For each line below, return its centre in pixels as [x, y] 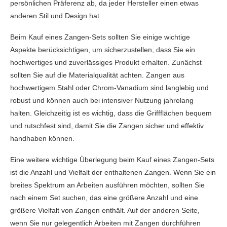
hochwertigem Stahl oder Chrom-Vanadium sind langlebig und [109, 88]
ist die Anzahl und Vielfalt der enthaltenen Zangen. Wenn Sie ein [113, 172]
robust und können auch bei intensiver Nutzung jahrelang [102, 100]
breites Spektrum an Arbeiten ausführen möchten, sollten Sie [107, 185]
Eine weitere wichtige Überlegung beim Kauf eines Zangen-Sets [112, 160]
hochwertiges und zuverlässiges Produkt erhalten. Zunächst [106, 62]
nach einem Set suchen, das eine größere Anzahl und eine [104, 198]
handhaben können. [42, 138]
